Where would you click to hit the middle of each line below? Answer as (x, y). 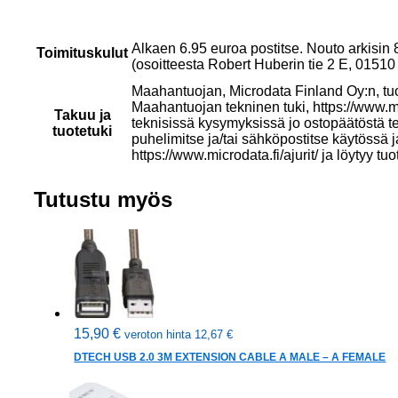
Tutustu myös (103, 199)
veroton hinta (160, 335)
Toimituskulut (83, 52)
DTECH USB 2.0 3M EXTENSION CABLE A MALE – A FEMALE (230, 358)
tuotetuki (83, 131)
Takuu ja (82, 115)
